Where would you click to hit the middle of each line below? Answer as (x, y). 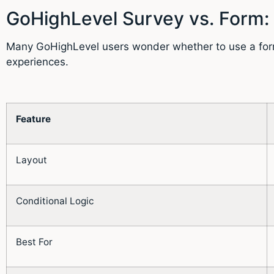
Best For (34, 242)
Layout (31, 160)
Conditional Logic (55, 201)
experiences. (37, 61)
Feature (33, 119)
